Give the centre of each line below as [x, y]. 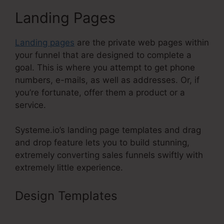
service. [30, 105]
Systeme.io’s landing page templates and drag [108, 130]
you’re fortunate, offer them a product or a [100, 92]
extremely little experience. [69, 168]
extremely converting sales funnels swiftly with [109, 155]
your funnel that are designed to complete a [103, 55]
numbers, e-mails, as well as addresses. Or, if [107, 80]
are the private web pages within [142, 42]
